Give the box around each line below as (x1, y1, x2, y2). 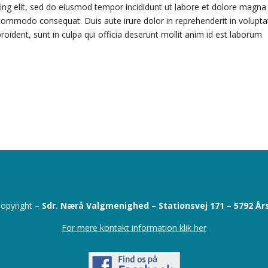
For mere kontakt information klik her (62, 221, 206, 233)
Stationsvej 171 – (159, 199, 234, 211)
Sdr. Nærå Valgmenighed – (42, 199, 159, 211)
